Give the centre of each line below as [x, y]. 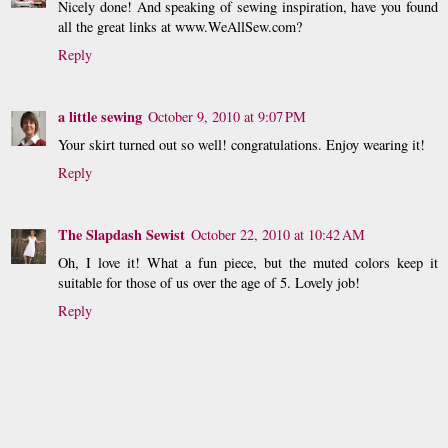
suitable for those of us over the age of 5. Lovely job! [209, 283]
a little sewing [100, 117]
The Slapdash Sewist [121, 235]
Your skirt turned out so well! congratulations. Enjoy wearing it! [241, 145]
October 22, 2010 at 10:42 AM [278, 235]
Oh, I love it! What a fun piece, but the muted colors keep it [248, 263]
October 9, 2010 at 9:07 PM [227, 117]
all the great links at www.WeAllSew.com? [180, 27]
